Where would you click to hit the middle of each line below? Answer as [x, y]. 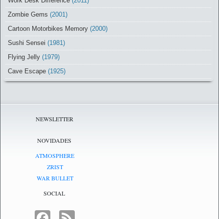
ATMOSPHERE [55, 155]
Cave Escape [27, 71]
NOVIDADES [54, 140]
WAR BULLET [55, 178]
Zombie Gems [28, 14]
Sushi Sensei [27, 43]
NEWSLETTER [54, 119]
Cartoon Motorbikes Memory [48, 28]
